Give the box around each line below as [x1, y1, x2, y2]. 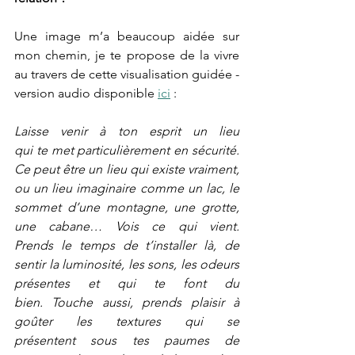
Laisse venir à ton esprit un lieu [14, 124, 239, 139]
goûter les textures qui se [14, 314, 239, 330]
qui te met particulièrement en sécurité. [14, 143, 239, 158]
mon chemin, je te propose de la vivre [14, 48, 239, 63]
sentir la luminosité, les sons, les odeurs [14, 257, 239, 273]
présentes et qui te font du [14, 276, 239, 292]
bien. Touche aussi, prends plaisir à [14, 295, 239, 311]
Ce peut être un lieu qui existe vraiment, [14, 162, 239, 177]
